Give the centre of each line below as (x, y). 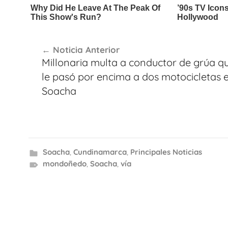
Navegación (65, 39)
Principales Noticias (166, 152)
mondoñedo (64, 164)
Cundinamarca (100, 152)
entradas (56, 76)
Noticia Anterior (86, 49)
